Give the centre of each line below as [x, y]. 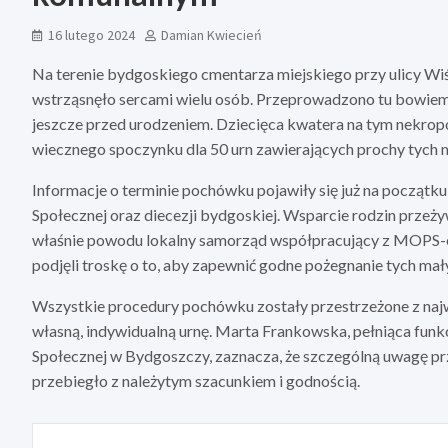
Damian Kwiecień [211, 34]
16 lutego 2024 [91, 34]
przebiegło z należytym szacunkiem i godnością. [196, 380]
